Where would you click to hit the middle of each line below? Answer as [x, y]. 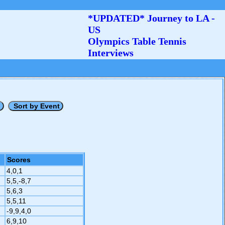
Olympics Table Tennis [137, 41]
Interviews [111, 53]
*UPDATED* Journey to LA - [151, 18]
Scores [19, 160]
